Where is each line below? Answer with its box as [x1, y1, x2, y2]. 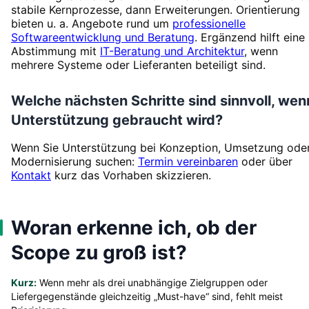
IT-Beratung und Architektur [100, 43, 244, 58]
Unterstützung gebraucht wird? [11, 111, 223, 128]
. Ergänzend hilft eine [195, 30, 305, 44]
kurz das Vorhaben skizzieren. [51, 168, 211, 182]
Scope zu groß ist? [11, 240, 187, 264]
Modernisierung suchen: [11, 154, 138, 168]
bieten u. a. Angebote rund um [11, 16, 172, 30]
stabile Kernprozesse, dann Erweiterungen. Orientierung [11, 2, 300, 17]
